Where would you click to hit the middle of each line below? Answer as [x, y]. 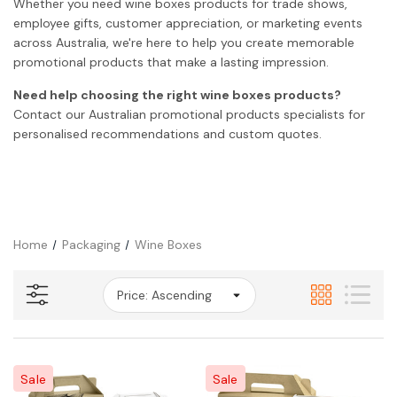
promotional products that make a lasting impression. [171, 62]
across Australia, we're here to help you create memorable [184, 42]
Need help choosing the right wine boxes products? [177, 94]
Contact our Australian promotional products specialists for [189, 114]
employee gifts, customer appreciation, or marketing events [188, 23]
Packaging [91, 244]
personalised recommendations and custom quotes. [167, 133]
